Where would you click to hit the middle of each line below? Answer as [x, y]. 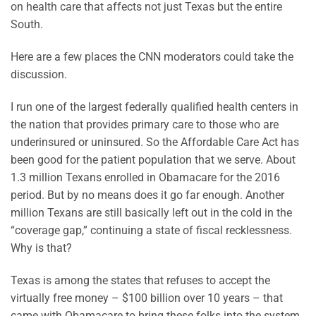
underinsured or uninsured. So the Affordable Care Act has [155, 142]
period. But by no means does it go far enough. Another [147, 195]
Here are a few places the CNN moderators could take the [152, 57]
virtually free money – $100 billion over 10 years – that [147, 298]
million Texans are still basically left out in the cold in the [151, 212]
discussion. [39, 75]
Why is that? [41, 248]
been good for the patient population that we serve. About [153, 159]
